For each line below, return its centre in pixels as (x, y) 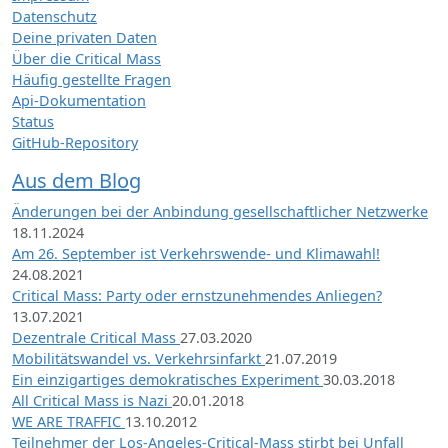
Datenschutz (54, 16)
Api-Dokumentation (79, 100)
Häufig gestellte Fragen (91, 79)
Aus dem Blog (76, 180)
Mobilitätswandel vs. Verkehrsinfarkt (138, 358)
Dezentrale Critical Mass (96, 337)
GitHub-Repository (75, 142)
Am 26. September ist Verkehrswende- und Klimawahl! (196, 253)
